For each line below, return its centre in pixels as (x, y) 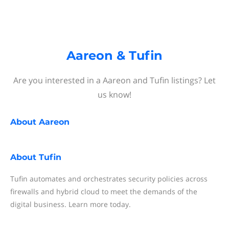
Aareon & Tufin (114, 55)
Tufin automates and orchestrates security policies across (109, 179)
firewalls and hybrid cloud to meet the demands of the (104, 191)
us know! (114, 95)
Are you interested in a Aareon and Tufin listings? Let (114, 80)
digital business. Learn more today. (71, 204)
